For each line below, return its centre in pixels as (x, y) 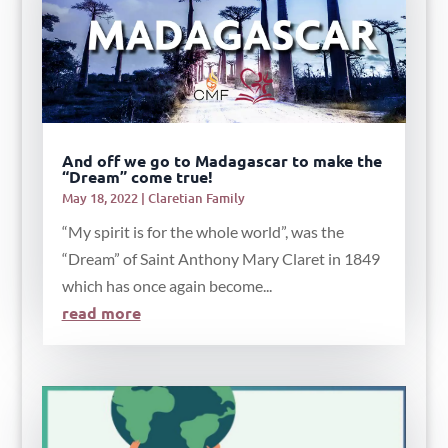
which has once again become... (166, 286)
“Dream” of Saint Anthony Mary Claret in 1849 (220, 259)
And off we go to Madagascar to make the (221, 161)
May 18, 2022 (99, 198)
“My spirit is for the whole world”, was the (202, 232)
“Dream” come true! (137, 177)
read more (101, 313)
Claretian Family (196, 198)
